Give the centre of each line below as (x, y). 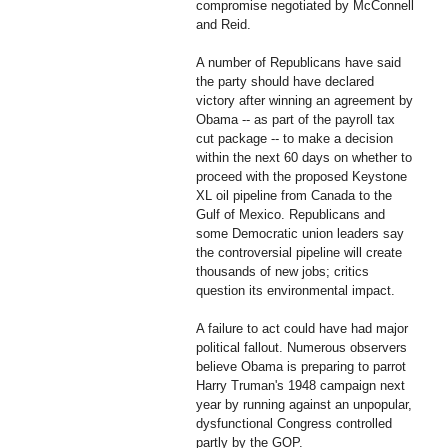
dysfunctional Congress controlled (294, 423)
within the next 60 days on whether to (304, 157)
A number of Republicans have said (298, 62)
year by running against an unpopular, (304, 404)
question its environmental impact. (295, 290)
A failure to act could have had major (302, 328)
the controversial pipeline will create (299, 252)
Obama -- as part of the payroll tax (295, 119)
